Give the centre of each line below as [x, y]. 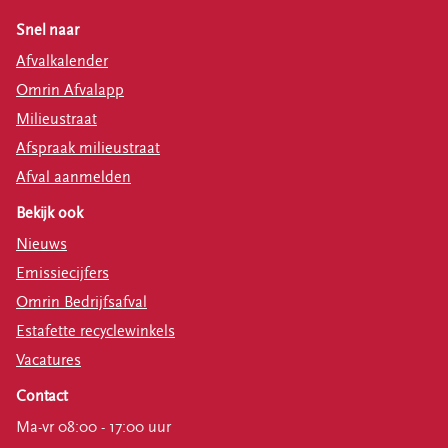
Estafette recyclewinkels [95, 330]
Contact [42, 395]
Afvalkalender [62, 60]
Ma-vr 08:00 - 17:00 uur [93, 426]
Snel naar [47, 29]
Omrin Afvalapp [70, 89]
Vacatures [48, 359]
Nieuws [41, 243]
